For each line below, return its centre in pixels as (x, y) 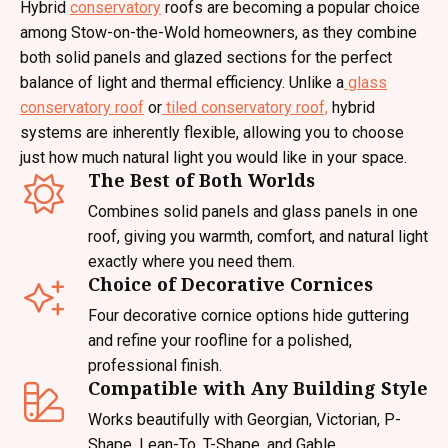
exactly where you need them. (191, 261)
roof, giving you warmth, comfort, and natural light (258, 236)
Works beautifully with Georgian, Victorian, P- (244, 419)
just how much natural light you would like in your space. (213, 157)
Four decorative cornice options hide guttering (248, 315)
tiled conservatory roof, (245, 107)
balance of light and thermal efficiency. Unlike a (182, 82)
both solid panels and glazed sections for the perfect (206, 57)
